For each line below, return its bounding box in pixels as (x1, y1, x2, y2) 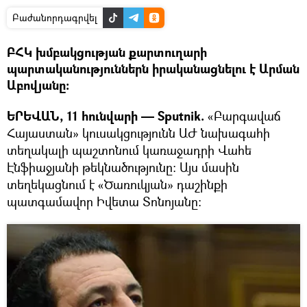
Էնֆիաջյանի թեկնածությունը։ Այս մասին (7, 158, 239, 175)
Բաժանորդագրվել (12, 10, 97, 24)
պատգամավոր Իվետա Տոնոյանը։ (7, 193, 201, 210)
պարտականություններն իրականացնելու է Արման (7, 60, 299, 77)
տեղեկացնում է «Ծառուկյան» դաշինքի (7, 175, 228, 193)
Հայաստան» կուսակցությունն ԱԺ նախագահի (7, 124, 270, 141)
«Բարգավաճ (204, 107, 281, 124)
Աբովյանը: (7, 76, 69, 94)
